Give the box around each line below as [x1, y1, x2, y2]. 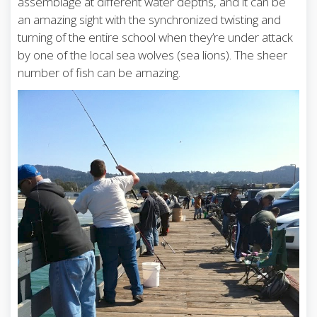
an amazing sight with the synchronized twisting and [18, 11, 281, 28]
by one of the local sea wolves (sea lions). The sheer [18, 47, 287, 64]
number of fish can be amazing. [18, 64, 180, 81]
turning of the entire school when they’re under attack [18, 29, 293, 46]
